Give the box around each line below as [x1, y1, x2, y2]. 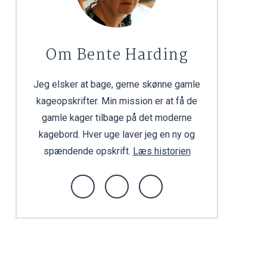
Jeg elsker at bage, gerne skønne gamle [33, 79, 200, 90]
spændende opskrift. [43, 145, 133, 157]
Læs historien [132, 145, 191, 157]
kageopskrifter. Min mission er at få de [36, 95, 197, 107]
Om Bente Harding [45, 44, 188, 67]
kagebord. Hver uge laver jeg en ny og [39, 129, 195, 140]
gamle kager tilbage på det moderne [42, 112, 192, 123]
